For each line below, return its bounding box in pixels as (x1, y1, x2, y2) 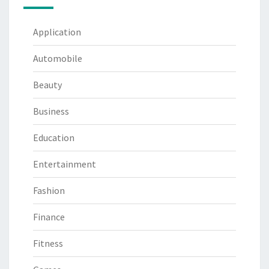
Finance (33, 211, 65, 223)
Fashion (33, 184, 65, 197)
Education (33, 131, 74, 144)
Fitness (33, 237, 63, 250)
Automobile (33, 52, 82, 65)
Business (33, 105, 69, 118)
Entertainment (33, 158, 96, 171)
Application (33, 26, 81, 38)
